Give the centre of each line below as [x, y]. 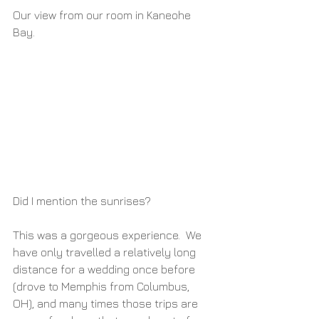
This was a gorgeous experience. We [109, 235]
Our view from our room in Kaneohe [103, 15]
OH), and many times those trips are [107, 304]
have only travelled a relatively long [106, 252]
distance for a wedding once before [105, 270]
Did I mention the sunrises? [82, 201]
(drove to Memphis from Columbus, [103, 287]
